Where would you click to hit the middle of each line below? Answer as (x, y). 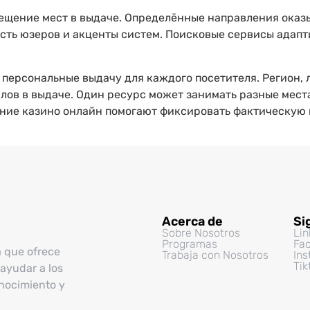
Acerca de (192, 221)
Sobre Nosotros (201, 232)
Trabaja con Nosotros (215, 255)
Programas (190, 244)
